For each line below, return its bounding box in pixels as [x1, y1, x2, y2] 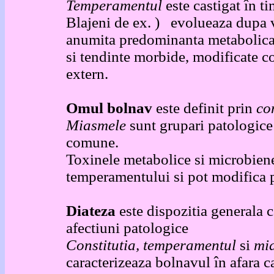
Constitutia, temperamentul [66, 237, 240, 253]
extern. [66, 65, 108, 82]
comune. [66, 134, 119, 150]
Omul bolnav [66, 100, 156, 116]
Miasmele [66, 117, 126, 133]
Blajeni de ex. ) [66, 14, 171, 31]
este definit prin [156, 100, 256, 116]
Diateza [66, 202, 119, 219]
